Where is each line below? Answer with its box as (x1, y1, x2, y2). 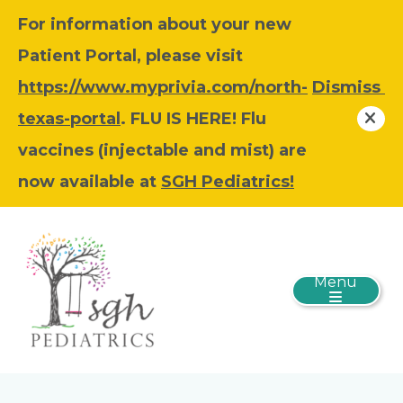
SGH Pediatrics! (161, 172, 294, 192)
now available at (18, 172, 161, 192)
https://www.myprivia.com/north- (18, 77, 308, 97)
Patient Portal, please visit (18, 46, 243, 66)
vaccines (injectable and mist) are (18, 140, 307, 160)
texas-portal (18, 109, 121, 129)
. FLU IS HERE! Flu (121, 109, 266, 129)
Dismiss (312, 77, 385, 97)
